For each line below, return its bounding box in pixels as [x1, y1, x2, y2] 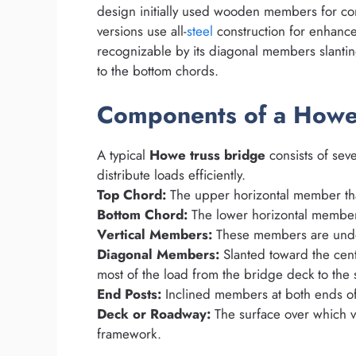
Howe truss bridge [149, 145, 265, 165]
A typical [97, 145, 149, 165]
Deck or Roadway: [97, 304, 211, 324]
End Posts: [97, 284, 161, 304]
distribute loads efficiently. [97, 165, 246, 185]
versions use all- [97, 21, 187, 41]
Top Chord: [97, 185, 166, 205]
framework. [97, 324, 161, 344]
